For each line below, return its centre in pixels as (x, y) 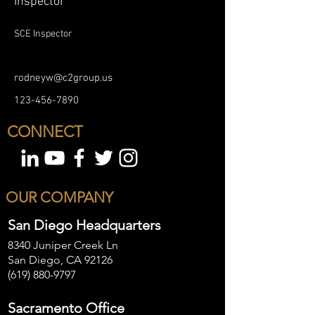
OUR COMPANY (59, 197)
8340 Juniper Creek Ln (63, 245)
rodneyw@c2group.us (63, 78)
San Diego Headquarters (84, 225)
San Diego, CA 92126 (60, 260)
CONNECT (45, 132)
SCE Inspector (43, 34)
